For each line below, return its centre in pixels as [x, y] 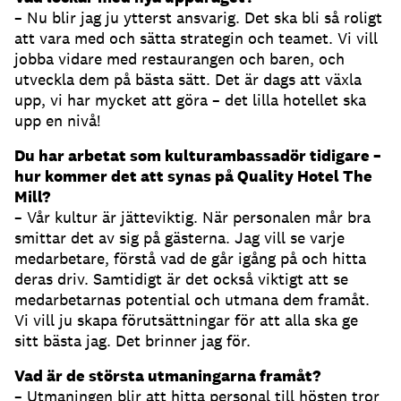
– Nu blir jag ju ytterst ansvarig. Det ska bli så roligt [198, 18]
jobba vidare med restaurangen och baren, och [179, 59]
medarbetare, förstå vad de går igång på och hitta [190, 259]
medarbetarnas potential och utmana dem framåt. [192, 300]
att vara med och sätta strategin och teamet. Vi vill [196, 38]
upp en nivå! [57, 121]
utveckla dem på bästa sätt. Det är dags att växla [188, 80]
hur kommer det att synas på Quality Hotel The [193, 176]
